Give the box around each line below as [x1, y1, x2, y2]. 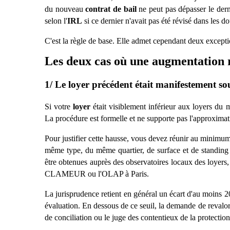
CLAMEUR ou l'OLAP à [45, 169, 131, 178]
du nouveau [45, 5, 86, 14]
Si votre [45, 102, 73, 111]
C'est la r [45, 36, 73, 46]
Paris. [131, 169, 149, 178]
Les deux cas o [45, 54, 120, 68]
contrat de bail [85, 5, 137, 14]
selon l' [45, 16, 67, 26]
